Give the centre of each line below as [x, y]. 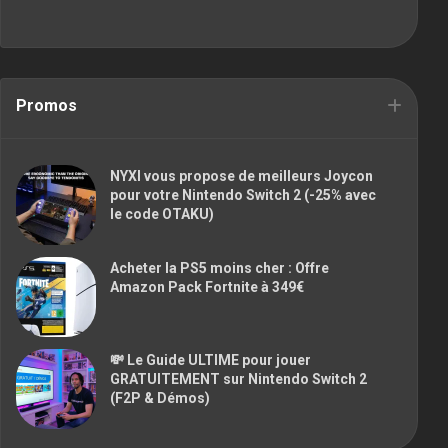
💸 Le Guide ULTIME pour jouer [210, 359]
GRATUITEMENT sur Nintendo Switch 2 [238, 378]
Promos [46, 105]
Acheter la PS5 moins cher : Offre [219, 267]
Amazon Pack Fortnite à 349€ [207, 286]
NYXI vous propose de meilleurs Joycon [241, 175]
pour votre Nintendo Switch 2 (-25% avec [243, 194]
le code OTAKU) [162, 213]
